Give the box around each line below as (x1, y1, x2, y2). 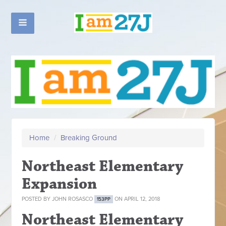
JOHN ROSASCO (52, 195, 93, 202)
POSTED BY (22, 195, 52, 202)
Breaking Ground (61, 133, 118, 142)
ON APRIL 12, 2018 (113, 195, 160, 202)
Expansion (22, 174, 97, 194)
